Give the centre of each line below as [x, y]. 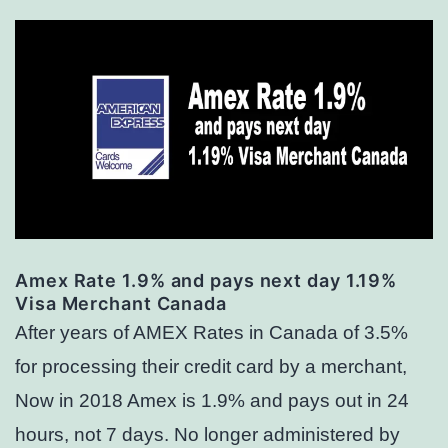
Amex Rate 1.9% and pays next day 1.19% [206, 281]
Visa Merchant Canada [121, 304]
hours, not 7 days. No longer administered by [207, 435]
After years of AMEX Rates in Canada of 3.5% [211, 333]
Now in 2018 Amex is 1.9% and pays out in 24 [212, 401]
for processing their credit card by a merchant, [211, 367]
